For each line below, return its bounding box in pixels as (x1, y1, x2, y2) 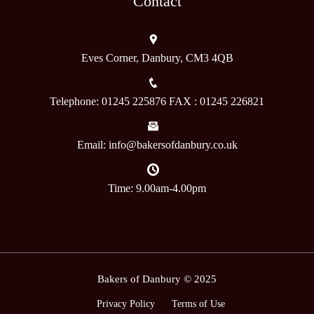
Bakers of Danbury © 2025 (97, 273, 217, 285)
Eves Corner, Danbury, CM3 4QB (81, 51, 233, 64)
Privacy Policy (96, 298, 155, 309)
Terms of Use (171, 298, 225, 309)
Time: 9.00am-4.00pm (108, 182, 206, 194)
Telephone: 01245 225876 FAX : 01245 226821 (50, 95, 264, 107)
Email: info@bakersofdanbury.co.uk (76, 138, 238, 151)
